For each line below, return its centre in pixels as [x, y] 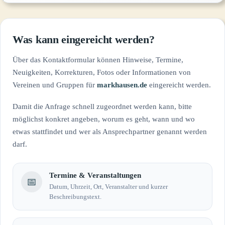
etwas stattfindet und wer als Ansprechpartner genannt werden [110, 132]
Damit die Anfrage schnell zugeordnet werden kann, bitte [102, 106]
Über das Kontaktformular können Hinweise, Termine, [98, 60]
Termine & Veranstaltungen [95, 175]
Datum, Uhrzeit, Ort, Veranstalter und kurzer [108, 187]
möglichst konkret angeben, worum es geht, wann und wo [104, 119]
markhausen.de [122, 85]
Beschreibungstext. [75, 197]
